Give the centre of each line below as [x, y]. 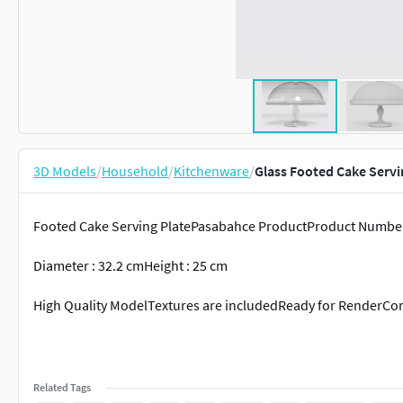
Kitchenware [211, 171]
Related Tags [62, 387]
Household [135, 171]
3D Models [65, 171]
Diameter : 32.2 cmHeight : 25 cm [130, 265]
